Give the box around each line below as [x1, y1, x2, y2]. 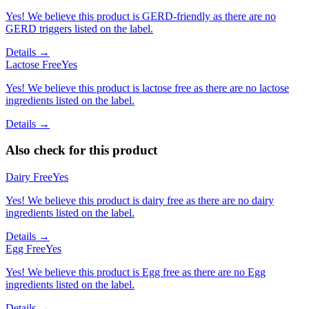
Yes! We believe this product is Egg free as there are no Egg [6, 266, 266, 279]
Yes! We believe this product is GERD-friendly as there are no [6, 10, 276, 22]
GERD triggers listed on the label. [6, 22, 153, 34]
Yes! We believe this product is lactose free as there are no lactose [6, 81, 289, 94]
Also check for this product [6, 143, 157, 158]
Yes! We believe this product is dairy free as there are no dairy [6, 195, 274, 207]
